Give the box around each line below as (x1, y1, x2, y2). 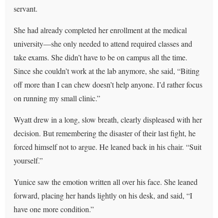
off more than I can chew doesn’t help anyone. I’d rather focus (14, 79, 203, 90)
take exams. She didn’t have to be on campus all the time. (14, 52, 188, 62)
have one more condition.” (14, 203, 94, 214)
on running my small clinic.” (14, 92, 101, 103)
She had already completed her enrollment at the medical (14, 24, 187, 35)
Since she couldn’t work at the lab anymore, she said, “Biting (14, 65, 200, 76)
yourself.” (14, 155, 43, 165)
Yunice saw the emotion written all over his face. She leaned (14, 176, 198, 187)
